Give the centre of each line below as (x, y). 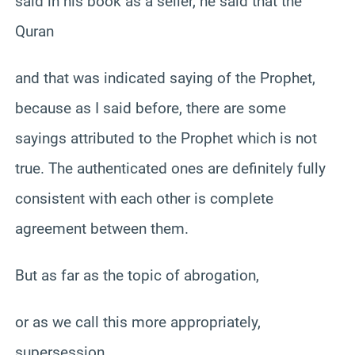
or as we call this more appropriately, (138, 322)
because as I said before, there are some (151, 108)
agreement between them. (102, 228)
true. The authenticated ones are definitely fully (170, 168)
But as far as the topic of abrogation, (137, 275)
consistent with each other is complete (144, 198)
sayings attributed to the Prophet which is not (166, 138)
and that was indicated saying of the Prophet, (165, 78)
